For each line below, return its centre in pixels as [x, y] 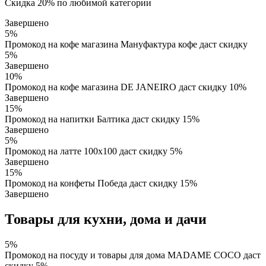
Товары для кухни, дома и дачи [106, 219]
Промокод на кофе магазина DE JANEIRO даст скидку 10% [126, 87]
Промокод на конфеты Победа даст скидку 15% [101, 183]
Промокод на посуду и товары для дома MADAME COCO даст [133, 255]
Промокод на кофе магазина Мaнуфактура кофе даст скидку [126, 45]
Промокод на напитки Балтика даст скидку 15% [102, 119]
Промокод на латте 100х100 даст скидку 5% [94, 151]
